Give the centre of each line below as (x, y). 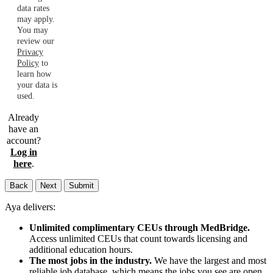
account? (23, 140)
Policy (28, 63)
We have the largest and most (209, 260)
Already (24, 117)
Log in (23, 152)
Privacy (30, 52)
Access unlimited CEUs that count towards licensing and (138, 238)
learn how (34, 74)
